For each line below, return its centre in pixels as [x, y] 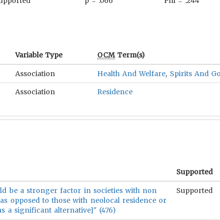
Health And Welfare [132, 74]
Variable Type [39, 55]
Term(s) [130, 55]
